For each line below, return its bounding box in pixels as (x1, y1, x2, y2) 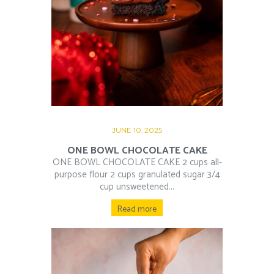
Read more (117, 202, 157, 217)
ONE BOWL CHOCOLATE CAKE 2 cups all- (52, 155, 222, 171)
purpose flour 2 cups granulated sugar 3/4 (54, 167, 220, 183)
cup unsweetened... (100, 179, 174, 195)
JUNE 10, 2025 (112, 126, 162, 135)
